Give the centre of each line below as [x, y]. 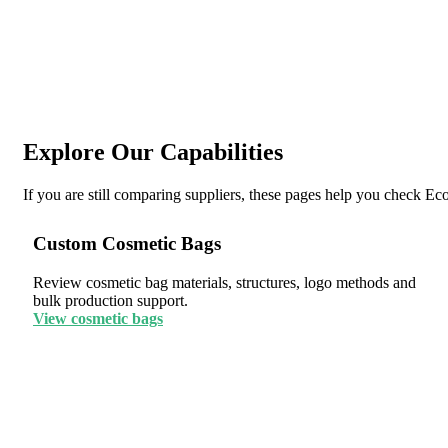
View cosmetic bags [98, 318]
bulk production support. [110, 300]
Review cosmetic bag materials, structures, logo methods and [224, 282]
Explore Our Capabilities [153, 152]
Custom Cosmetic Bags [127, 243]
